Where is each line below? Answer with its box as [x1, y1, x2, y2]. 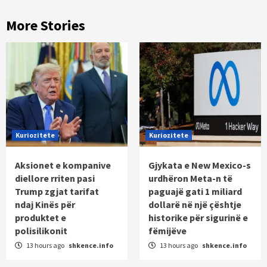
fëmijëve [148, 225, 187, 237]
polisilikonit [15, 225, 67, 237]
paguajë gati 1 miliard [148, 185, 242, 198]
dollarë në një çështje [148, 198, 241, 211]
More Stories [6, 16, 85, 35]
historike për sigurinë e [148, 212, 248, 224]
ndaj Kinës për [15, 198, 75, 211]
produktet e [15, 212, 66, 224]
